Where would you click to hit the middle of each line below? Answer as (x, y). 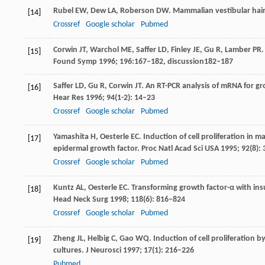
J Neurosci (104, 250)
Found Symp (75, 62)
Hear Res (69, 98)
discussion (186, 62)
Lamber (238, 50)
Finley (181, 50)
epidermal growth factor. (97, 148)
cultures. (70, 250)
